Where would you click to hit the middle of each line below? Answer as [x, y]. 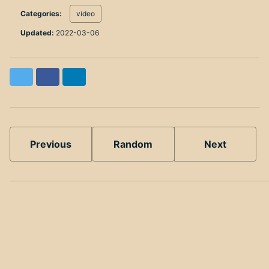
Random [133, 144]
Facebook [69, 76]
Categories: [41, 14]
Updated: [36, 33]
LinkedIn [93, 76]
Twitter [38, 76]
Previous [51, 144]
